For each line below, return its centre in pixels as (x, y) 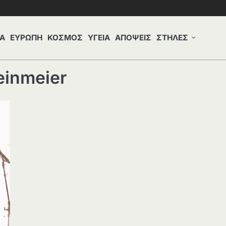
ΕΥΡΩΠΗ (26, 38)
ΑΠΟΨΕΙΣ (133, 38)
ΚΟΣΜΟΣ (65, 38)
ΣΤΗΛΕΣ (172, 38)
